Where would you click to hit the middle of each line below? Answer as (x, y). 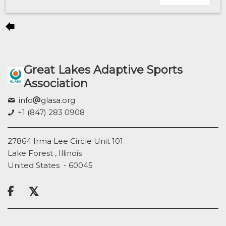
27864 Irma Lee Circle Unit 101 (65, 141)
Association (56, 83)
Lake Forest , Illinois (45, 153)
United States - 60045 (50, 165)
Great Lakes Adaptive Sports (103, 70)
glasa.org (58, 100)
